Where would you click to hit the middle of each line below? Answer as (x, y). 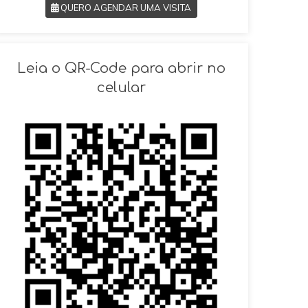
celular (121, 87)
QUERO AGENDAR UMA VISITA (125, 8)
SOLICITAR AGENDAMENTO (121, 44)
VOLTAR (118, 81)
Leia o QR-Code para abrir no (121, 68)
